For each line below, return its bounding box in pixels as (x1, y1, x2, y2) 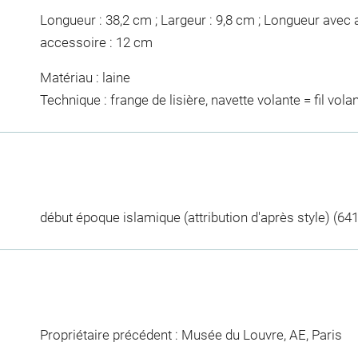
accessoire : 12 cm (39, 34, 153, 51)
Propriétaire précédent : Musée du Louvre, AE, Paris (39, 326, 342, 343)
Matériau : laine (39, 69, 130, 86)
